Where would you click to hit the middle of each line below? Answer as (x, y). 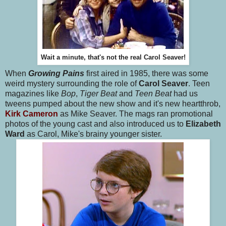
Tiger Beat (98, 94)
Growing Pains (56, 74)
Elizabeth (203, 124)
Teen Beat (154, 94)
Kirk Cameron (32, 114)
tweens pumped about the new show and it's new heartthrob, (113, 104)
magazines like (33, 94)
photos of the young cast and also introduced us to (95, 124)
